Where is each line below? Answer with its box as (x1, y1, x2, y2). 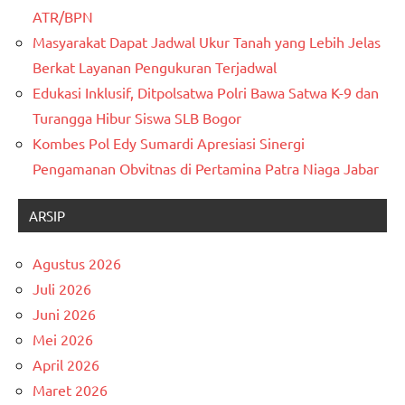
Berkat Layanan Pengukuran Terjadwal (33, 57, 277, 76)
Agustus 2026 (33, 253, 121, 272)
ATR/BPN (33, 6, 93, 25)
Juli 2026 (33, 278, 91, 297)
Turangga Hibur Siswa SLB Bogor (33, 108, 241, 127)
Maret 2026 (33, 380, 108, 399)
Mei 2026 (33, 329, 93, 348)
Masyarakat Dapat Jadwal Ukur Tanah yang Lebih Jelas (33, 32, 381, 51)
